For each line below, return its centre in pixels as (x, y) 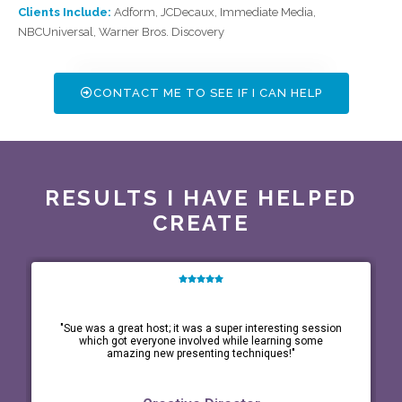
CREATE (201, 223)
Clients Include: (65, 12)
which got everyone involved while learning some (201, 341)
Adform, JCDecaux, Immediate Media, (214, 12)
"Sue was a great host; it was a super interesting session (201, 328)
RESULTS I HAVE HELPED (201, 197)
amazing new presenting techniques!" (201, 353)
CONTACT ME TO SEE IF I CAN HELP (207, 92)
